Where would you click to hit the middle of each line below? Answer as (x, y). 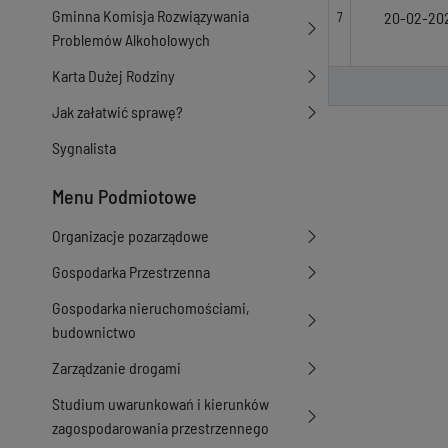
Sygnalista (84, 147)
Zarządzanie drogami (116, 367)
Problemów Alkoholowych (131, 39)
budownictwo (94, 331)
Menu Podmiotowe (124, 196)
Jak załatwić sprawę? (117, 111)
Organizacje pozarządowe (130, 235)
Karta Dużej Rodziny (113, 75)
